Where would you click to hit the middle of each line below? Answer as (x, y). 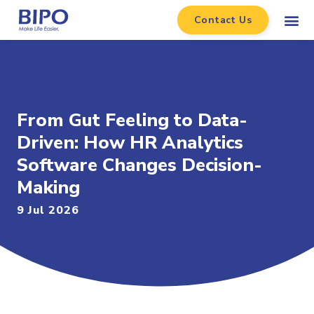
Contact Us (223, 20)
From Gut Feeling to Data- (132, 120)
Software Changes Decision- (139, 165)
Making (48, 187)
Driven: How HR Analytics (130, 143)
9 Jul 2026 (48, 210)
